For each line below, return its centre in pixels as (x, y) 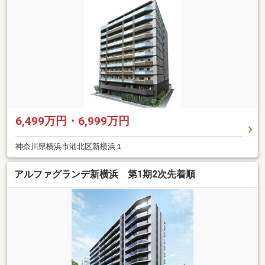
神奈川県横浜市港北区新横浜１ (69, 146)
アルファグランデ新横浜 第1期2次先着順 (105, 174)
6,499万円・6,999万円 (72, 121)
